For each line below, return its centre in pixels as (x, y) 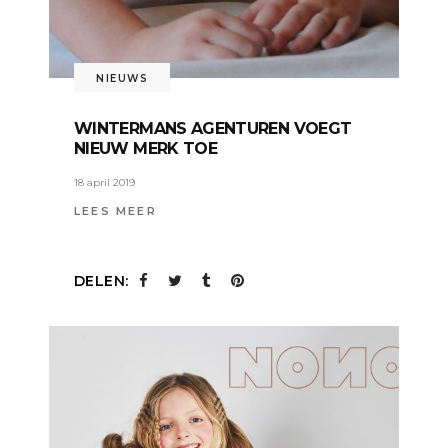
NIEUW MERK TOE (146, 149)
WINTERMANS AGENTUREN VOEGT (213, 129)
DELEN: (101, 280)
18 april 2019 (104, 182)
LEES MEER (115, 210)
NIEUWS (122, 79)
